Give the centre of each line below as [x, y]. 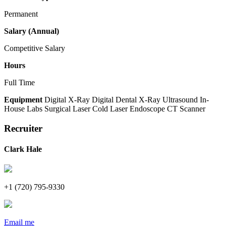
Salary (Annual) [32, 31]
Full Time [19, 82]
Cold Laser [110, 109]
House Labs [23, 109]
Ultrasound [180, 100]
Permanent [21, 14]
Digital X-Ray [67, 100]
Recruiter [23, 128]
